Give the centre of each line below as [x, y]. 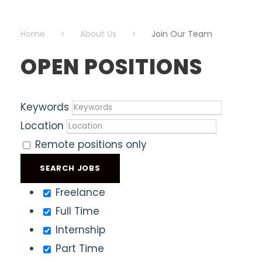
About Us [98, 34]
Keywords [45, 107]
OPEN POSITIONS [111, 67]
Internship [79, 230]
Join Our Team [182, 34]
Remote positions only [91, 144]
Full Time [76, 211]
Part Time [78, 249]
